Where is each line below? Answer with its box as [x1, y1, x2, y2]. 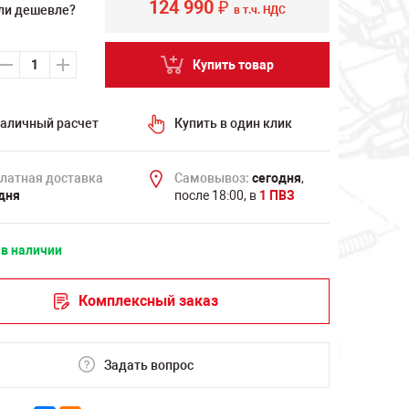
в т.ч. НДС [233, 4, 286, 16]
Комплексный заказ [78, 292, 218, 309]
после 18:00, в [173, 188, 259, 203]
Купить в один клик [173, 116, 292, 131]
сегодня [251, 171, 301, 185]
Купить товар [192, 57, 274, 72]
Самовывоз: [173, 171, 249, 185]
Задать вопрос [103, 357, 194, 372]
